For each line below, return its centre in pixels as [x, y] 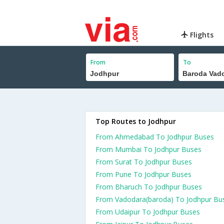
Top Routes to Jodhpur [136, 121]
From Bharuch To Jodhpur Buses [149, 187]
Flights [201, 35]
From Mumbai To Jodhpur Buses [148, 149]
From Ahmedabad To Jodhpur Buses [155, 137]
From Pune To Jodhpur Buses [143, 174]
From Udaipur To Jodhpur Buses [148, 212]
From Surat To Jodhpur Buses [144, 162]
